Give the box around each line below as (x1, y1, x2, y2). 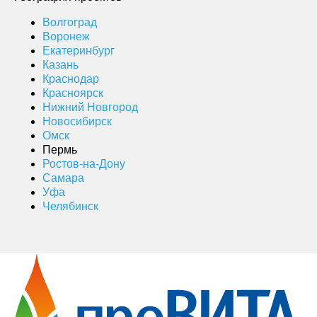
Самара (42, 171, 84, 184)
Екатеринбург (42, 44, 115, 57)
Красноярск (42, 86, 103, 99)
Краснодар (42, 72, 99, 85)
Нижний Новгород (42, 100, 138, 113)
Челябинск (42, 200, 98, 212)
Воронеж (42, 30, 90, 42)
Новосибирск (42, 115, 112, 127)
